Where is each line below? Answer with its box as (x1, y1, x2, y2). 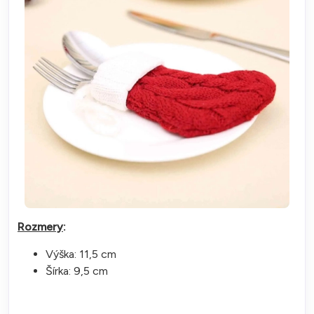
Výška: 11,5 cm (46, 247, 116, 261)
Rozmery (18, 219, 63, 233)
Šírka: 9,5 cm (46, 264, 108, 278)
